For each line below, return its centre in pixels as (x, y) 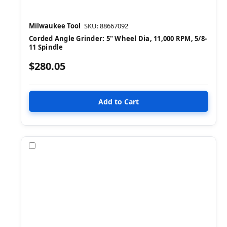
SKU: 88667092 (106, 26)
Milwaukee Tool (55, 26)
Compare (54, 145)
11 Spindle (46, 47)
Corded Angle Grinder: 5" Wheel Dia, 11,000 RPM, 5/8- (118, 39)
